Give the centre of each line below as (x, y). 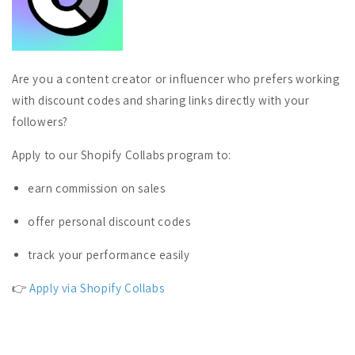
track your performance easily (109, 254)
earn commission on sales (97, 188)
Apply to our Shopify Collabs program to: (122, 155)
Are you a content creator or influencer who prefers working (176, 78)
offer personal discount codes (109, 221)
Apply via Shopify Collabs (97, 288)
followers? (40, 121)
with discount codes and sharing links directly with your (161, 100)
